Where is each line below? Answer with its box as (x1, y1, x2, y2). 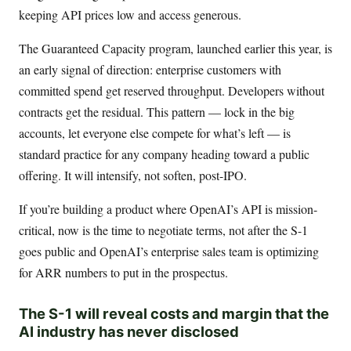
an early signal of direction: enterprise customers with (19, 61, 281, 78)
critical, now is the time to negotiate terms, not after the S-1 (19, 222, 308, 239)
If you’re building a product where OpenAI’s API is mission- (19, 201, 317, 218)
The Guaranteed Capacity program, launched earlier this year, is (19, 40, 332, 57)
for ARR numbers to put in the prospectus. (19, 264, 228, 281)
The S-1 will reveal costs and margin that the (19, 304, 329, 322)
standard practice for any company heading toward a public (19, 146, 309, 163)
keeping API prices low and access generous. (19, 6, 241, 24)
